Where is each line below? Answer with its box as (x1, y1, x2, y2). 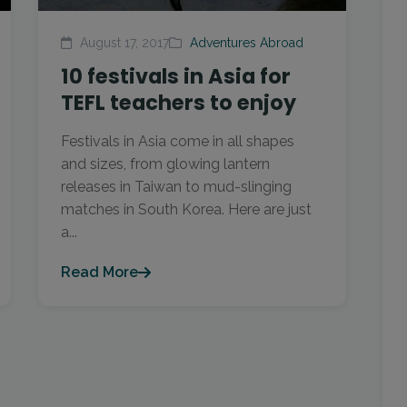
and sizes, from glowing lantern (61, 155, 271, 173)
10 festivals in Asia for (61, 62, 292, 91)
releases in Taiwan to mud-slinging (61, 178, 293, 195)
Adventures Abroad (190, 35, 304, 50)
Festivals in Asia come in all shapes (61, 133, 295, 150)
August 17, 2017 (76, 35, 170, 50)
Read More (61, 263, 139, 281)
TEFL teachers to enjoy (61, 88, 297, 117)
